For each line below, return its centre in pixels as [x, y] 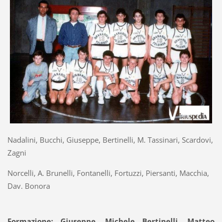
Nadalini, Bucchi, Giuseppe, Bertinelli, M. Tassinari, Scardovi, [110, 140]
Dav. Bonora [28, 186]
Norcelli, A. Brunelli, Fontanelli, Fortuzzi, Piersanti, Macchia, [108, 173]
